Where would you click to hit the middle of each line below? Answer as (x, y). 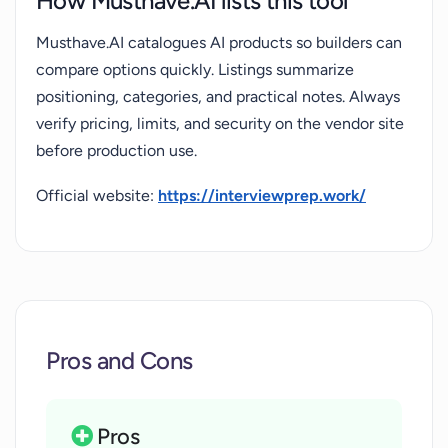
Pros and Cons (119, 360)
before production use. (116, 150)
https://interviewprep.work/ (262, 195)
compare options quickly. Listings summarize (195, 69)
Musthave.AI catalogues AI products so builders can (219, 42)
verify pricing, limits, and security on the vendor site (220, 123)
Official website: (97, 195)
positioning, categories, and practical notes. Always (218, 96)
